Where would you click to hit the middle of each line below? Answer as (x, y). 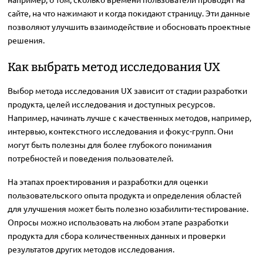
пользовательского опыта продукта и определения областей (124, 195)
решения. (26, 40)
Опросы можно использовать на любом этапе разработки (118, 222)
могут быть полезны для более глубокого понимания (109, 145)
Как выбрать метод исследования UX (114, 67)
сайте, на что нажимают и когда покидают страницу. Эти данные (129, 13)
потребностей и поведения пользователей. (90, 158)
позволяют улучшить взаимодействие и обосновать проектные (129, 27)
